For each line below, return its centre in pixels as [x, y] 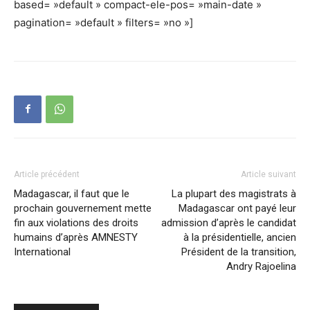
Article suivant [268, 174]
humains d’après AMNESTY [76, 237]
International [42, 252]
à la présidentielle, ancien [240, 237]
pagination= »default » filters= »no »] [103, 22]
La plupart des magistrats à [234, 193]
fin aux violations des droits [76, 222]
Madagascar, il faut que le [72, 193]
